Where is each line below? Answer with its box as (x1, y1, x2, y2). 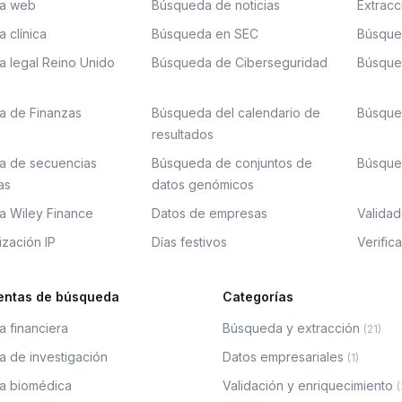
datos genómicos (152, 177, 254, 192)
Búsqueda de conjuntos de (152, 155, 312, 170)
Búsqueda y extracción (223, 320, 360, 336)
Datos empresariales (223, 349, 344, 364)
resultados (152, 127, 214, 142)
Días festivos (152, 234, 227, 249)
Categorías (223, 289, 293, 304)
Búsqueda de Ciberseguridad (152, 55, 328, 70)
